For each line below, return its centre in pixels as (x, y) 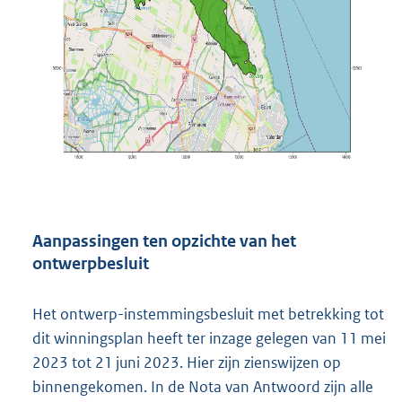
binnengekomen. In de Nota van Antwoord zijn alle (203, 386)
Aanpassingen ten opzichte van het (164, 241)
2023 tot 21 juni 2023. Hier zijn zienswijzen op (187, 362)
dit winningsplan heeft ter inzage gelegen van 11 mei (209, 338)
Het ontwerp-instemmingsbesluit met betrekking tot (208, 314)
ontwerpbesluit (91, 264)
